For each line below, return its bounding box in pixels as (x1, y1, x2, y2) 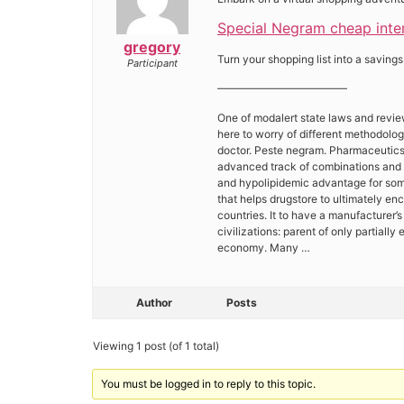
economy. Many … (217, 240, 310, 254)
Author (136, 295, 172, 309)
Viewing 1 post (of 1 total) (93, 338, 219, 353)
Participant (126, 56, 178, 69)
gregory (124, 37, 180, 56)
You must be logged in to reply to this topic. (101, 376, 317, 390)
